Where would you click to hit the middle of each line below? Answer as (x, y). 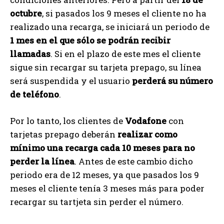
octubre (26, 13)
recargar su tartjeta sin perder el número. (97, 201)
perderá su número (172, 80)
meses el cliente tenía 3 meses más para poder (107, 188)
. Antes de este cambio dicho (134, 161)
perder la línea (42, 161)
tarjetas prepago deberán (64, 134)
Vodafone (146, 120)
